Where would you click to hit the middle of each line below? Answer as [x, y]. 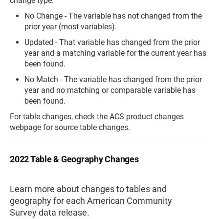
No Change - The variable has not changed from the [113, 16]
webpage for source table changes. [70, 127]
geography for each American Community [91, 200]
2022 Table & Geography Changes [74, 159]
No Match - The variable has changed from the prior [113, 79]
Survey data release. [50, 212]
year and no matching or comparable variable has [110, 90]
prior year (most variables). [71, 26]
